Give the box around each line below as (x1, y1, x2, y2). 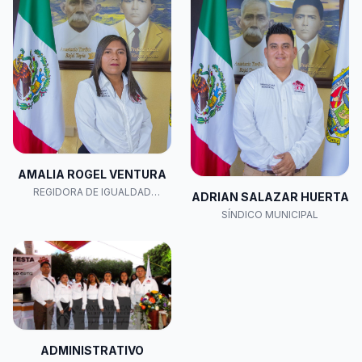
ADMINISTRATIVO (40, 343, 144, 357)
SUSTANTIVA (61, 199, 124, 212)
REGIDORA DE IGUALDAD (33, 186, 151, 199)
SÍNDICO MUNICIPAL (221, 208, 318, 221)
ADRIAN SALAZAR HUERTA (191, 189, 349, 204)
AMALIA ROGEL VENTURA (18, 167, 166, 182)
